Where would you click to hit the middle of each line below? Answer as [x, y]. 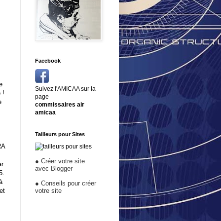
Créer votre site [63, 161]
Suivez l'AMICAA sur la [65, 89]
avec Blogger [54, 168]
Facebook [48, 60]
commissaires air [60, 104]
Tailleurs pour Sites [60, 134]
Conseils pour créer [69, 183]
